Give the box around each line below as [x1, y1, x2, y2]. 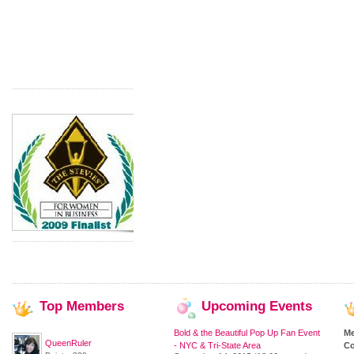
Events [265, 299, 312, 314]
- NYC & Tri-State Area [174, 341, 261, 350]
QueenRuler [45, 338, 92, 348]
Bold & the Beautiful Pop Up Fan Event [174, 328, 320, 337]
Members [62, 299, 124, 314]
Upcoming [201, 299, 265, 314]
